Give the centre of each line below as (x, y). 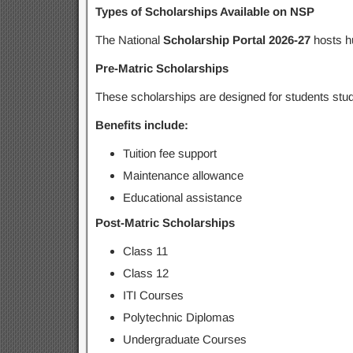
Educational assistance (182, 197)
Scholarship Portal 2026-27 (236, 40)
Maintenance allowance (183, 175)
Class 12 (145, 273)
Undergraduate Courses (184, 339)
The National (129, 40)
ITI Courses (153, 295)
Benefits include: (141, 125)
